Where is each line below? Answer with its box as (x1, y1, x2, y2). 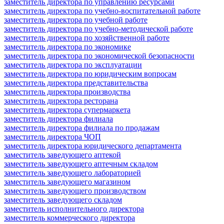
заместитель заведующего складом (4, 195, 122, 204)
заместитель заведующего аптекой (4, 150, 121, 159)
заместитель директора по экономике (4, 42, 131, 51)
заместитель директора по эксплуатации (4, 60, 142, 69)
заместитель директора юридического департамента (4, 141, 181, 150)
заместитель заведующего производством (4, 186, 146, 195)
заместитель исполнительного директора (4, 204, 144, 213)
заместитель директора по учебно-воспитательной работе (4, 6, 200, 15)
